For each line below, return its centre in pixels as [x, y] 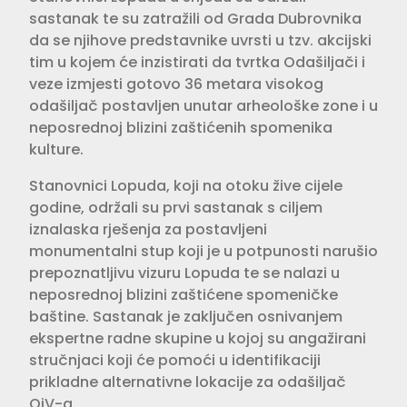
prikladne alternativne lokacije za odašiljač [188, 382]
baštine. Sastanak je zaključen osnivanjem [186, 316]
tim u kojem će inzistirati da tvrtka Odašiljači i [197, 62]
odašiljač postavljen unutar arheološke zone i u [203, 105]
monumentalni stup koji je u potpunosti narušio [203, 251]
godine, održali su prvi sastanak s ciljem [176, 207]
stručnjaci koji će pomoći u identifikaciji [175, 360]
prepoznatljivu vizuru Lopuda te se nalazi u [184, 273]
